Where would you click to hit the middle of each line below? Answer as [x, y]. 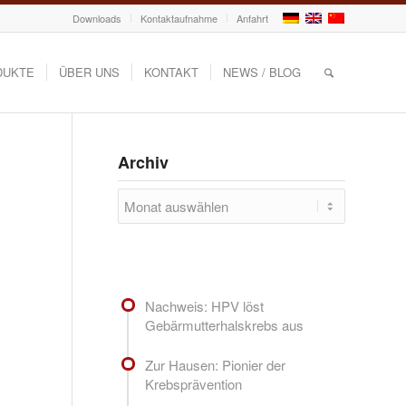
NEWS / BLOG [261, 72]
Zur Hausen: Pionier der [215, 364]
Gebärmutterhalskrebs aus [226, 325]
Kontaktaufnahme [179, 18]
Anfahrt [252, 18]
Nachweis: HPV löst [204, 306]
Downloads [97, 18]
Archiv [143, 162]
